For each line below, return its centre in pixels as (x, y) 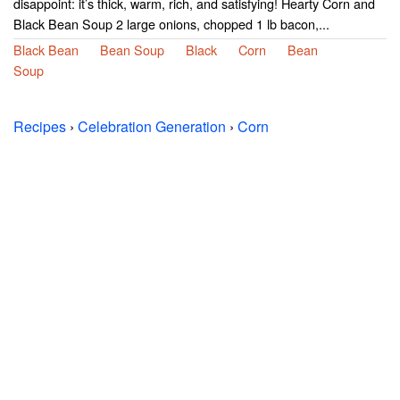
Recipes (40, 127)
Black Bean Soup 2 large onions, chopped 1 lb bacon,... (171, 24)
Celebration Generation (152, 127)
